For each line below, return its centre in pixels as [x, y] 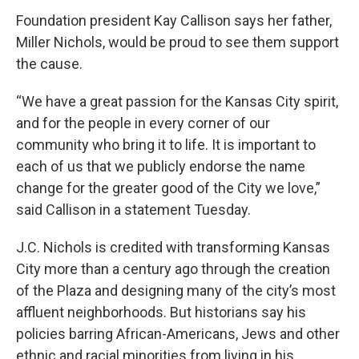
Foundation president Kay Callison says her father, [174, 21]
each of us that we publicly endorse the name [161, 167]
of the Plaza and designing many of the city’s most [176, 291]
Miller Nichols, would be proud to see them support [177, 42]
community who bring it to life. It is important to [166, 145]
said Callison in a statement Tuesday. [133, 210]
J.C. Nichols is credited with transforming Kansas [173, 248]
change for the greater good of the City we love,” [168, 188]
